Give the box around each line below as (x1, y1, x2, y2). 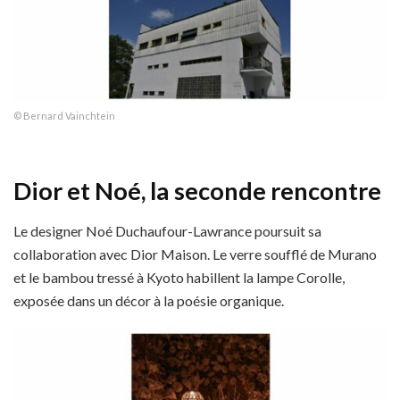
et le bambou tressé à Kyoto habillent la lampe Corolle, (13, 268, 345, 286)
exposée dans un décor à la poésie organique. (13, 291, 284, 309)
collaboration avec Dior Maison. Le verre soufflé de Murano (13, 245, 377, 262)
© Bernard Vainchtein (13, 109, 115, 121)
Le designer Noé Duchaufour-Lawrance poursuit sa (13, 221, 321, 239)
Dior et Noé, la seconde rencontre (13, 176, 381, 206)
